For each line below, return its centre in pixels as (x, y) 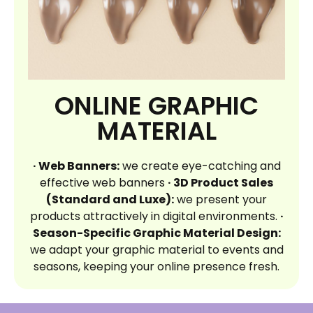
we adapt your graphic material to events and (156, 249)
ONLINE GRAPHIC (156, 105)
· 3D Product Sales (220, 182)
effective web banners (104, 182)
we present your (220, 199)
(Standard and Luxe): (110, 199)
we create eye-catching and (200, 166)
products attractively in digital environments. (155, 216)
